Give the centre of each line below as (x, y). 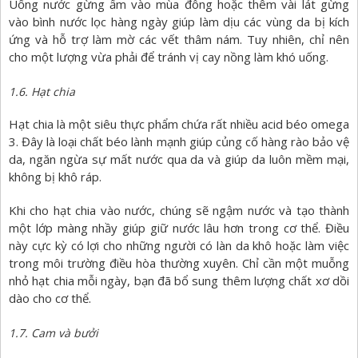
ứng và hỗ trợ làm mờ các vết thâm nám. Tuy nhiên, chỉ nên (179, 40)
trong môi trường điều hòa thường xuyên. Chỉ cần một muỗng (179, 263)
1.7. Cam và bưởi (54, 333)
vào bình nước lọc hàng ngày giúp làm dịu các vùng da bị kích (179, 22)
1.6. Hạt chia (42, 92)
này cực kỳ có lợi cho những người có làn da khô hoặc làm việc (179, 246)
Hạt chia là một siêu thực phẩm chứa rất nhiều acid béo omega (179, 124)
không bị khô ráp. (55, 177)
